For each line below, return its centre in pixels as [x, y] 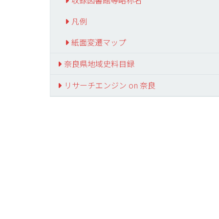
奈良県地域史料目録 [99, 64]
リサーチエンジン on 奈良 [109, 85]
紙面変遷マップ [99, 42]
